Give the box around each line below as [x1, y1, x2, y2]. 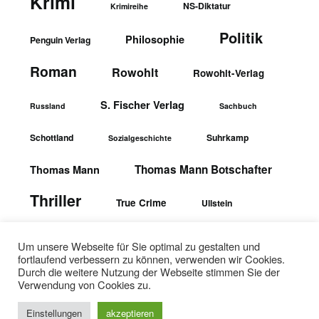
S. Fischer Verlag [100, 98, 185, 112]
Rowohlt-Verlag [193, 66, 265, 80]
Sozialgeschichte [108, 132, 172, 143]
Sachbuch [219, 100, 258, 111]
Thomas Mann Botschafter [135, 162, 273, 177]
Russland [30, 100, 66, 111]
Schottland [30, 131, 74, 144]
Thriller [30, 189, 82, 211]
